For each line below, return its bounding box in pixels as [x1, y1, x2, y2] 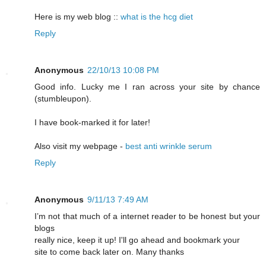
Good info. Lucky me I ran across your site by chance [34, 82, 260, 92]
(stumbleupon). [34, 94, 91, 104]
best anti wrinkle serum [125, 141, 212, 151]
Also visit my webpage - [34, 141, 125, 151]
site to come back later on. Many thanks [34, 247, 184, 257]
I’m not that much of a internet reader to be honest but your [34, 211, 260, 221]
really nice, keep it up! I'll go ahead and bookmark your [34, 235, 240, 245]
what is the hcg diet [121, 12, 193, 22]
